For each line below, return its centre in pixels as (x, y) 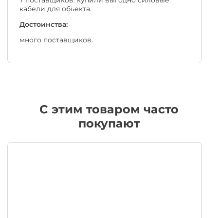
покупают (109, 123)
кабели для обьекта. (55, 9)
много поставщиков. (56, 40)
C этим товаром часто (109, 109)
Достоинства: (44, 24)
